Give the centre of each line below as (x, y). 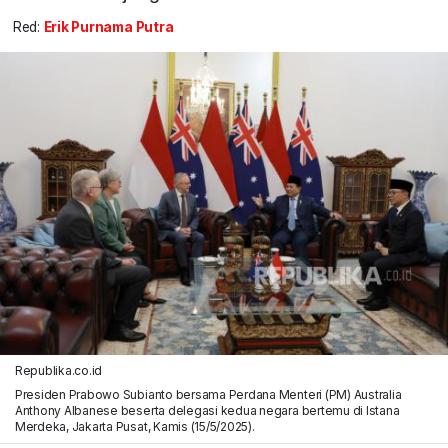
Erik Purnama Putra (108, 27)
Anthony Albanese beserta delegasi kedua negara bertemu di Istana (207, 410)
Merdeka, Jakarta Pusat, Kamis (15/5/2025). (134, 426)
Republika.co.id (58, 370)
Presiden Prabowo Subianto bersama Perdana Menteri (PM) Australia (208, 394)
